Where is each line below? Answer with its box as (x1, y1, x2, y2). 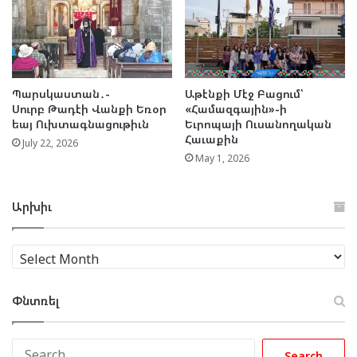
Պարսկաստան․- (12, 85, 110, 101)
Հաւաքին (185, 131, 238, 147)
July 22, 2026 (22, 135, 78, 150)
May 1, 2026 (195, 151, 249, 165)
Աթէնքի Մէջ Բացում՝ (185, 85, 304, 101)
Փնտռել (12, 292, 59, 308)
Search (254, 338, 288, 353)
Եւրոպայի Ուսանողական (185, 116, 331, 131)
